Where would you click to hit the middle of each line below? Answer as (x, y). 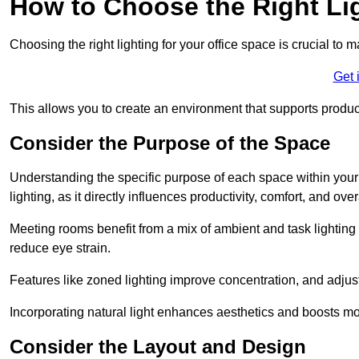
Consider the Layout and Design (158, 346)
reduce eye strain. (60, 248)
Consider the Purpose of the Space (170, 143)
